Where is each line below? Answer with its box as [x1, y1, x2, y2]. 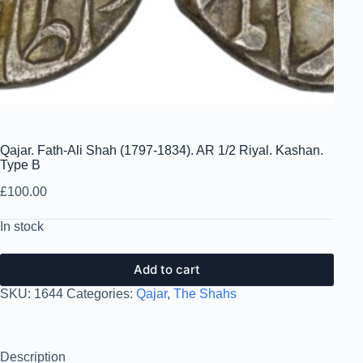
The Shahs [173, 286, 237, 301]
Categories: [66, 286, 136, 301]
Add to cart [134, 262, 201, 278]
